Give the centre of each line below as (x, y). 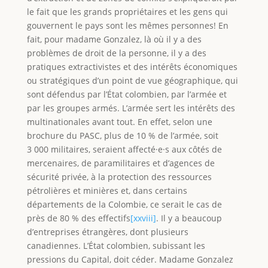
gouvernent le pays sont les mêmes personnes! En (127, 25)
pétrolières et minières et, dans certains (107, 190)
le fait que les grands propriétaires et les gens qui (127, 11)
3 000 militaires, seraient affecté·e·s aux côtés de (124, 149)
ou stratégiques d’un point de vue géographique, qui (132, 80)
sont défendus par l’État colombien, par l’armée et (127, 94)
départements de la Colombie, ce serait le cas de (124, 204)
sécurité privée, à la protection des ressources (119, 176)
